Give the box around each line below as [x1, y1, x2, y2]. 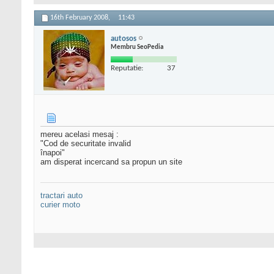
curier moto [40, 200, 80, 210]
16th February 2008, [50, 14, 112, 22]
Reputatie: [111, 64, 143, 72]
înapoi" [40, 148, 65, 158]
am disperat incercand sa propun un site [40, 157, 182, 167]
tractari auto [40, 191, 83, 201]
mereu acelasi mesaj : [40, 130, 119, 139]
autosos [111, 34, 136, 43]
